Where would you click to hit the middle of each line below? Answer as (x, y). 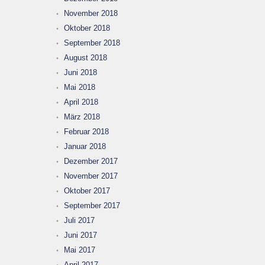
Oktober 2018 (87, 28)
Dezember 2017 (91, 161)
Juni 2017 (80, 235)
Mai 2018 (80, 87)
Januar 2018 (85, 146)
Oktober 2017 (87, 190)
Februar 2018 (86, 131)
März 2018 (82, 117)
